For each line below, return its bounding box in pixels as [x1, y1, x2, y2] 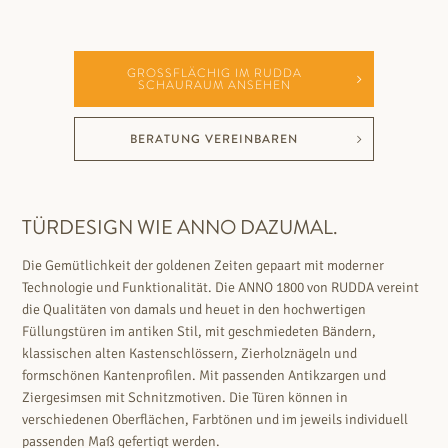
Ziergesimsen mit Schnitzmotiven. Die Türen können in [22, 388, 349, 406]
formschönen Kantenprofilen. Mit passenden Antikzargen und [22, 366, 387, 384]
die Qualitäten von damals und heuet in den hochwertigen [22, 300, 367, 318]
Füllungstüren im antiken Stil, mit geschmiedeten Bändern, [22, 322, 377, 340]
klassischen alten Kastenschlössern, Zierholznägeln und [22, 344, 358, 362]
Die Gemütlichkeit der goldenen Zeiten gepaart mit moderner [22, 256, 385, 274]
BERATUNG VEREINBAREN [130, 129, 298, 148]
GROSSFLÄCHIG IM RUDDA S [126, 63, 302, 82]
